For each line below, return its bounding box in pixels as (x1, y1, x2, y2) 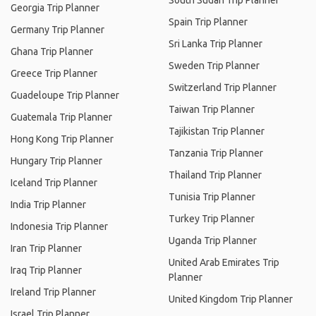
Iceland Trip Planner (11, 177, 97, 188)
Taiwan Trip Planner (169, 104, 255, 115)
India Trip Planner (11, 199, 86, 210)
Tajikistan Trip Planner (169, 126, 265, 137)
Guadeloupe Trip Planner (11, 90, 119, 101)
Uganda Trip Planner (169, 235, 257, 246)
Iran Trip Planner (11, 243, 82, 254)
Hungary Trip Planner (11, 155, 102, 166)
